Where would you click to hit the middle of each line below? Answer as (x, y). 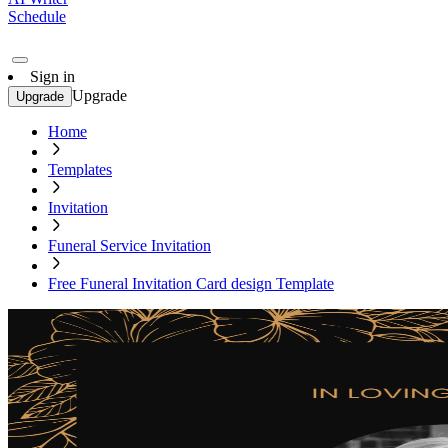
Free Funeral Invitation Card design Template (191, 283)
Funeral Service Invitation (129, 245)
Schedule (37, 16)
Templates (80, 169)
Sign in (52, 76)
